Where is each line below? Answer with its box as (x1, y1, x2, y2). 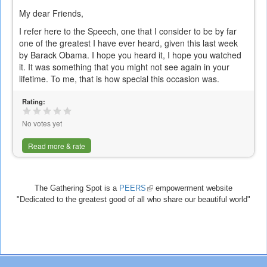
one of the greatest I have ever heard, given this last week (19, 37, 238, 49)
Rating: (22, 97, 47, 107)
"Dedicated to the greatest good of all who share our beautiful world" (17, 195, 250, 204)
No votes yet (22, 118, 62, 129)
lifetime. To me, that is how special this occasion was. (19, 73, 219, 85)
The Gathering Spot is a (35, 184, 119, 193)
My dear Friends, (19, 7, 83, 20)
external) (146, 206, 176, 216)
